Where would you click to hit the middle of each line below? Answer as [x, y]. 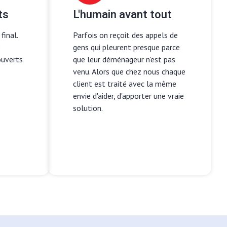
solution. [88, 108]
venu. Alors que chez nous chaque [129, 71]
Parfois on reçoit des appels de [125, 35]
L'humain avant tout [122, 14]
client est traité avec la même [125, 83]
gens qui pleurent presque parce [126, 47]
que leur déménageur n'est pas [124, 59]
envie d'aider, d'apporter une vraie [128, 96]
